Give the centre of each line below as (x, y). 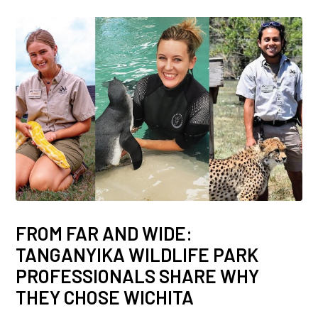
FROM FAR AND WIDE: (104, 233)
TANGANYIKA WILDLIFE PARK (137, 254)
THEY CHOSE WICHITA (105, 297)
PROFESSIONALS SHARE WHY (138, 275)
